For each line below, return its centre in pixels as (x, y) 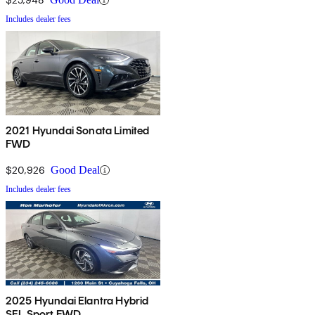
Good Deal (75, 170)
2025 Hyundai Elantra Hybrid (77, 301)
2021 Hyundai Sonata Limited (78, 131)
